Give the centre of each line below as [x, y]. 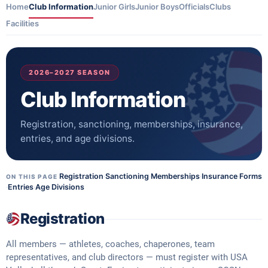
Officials [194, 7]
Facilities [22, 23]
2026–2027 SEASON [70, 72]
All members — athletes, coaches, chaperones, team [110, 244]
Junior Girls [114, 7]
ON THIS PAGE [32, 176]
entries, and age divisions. [77, 138]
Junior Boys [157, 7]
